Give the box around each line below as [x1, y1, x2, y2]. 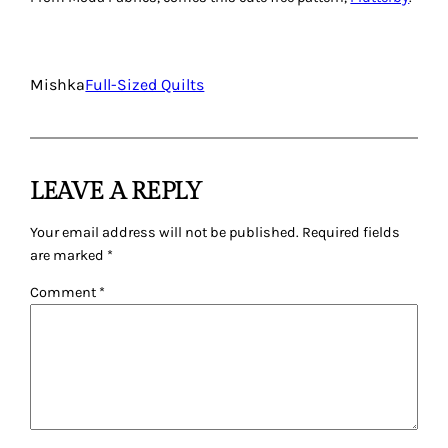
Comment [30, 284, 100, 302]
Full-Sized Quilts [85, 75, 205, 95]
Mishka [30, 75, 86, 95]
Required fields [302, 223, 401, 241]
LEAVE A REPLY [30, 178, 202, 207]
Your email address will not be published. [30, 223, 300, 241]
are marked [30, 246, 108, 264]
